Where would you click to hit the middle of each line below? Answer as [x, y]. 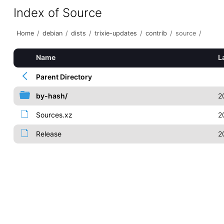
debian [52, 33]
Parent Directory [64, 77]
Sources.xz [54, 115]
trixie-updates [115, 33]
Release [48, 134]
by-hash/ [51, 96]
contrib [156, 33]
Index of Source [57, 13]
